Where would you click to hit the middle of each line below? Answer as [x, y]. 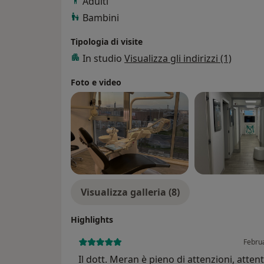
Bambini [101, 17]
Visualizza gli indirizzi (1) [178, 58]
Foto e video [96, 82]
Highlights [92, 219]
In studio [103, 58]
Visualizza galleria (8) [130, 192]
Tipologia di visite [107, 41]
